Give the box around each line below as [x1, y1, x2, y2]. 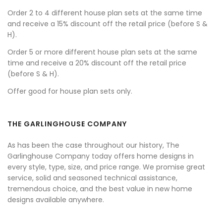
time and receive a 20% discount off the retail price [7, 58, 186, 68]
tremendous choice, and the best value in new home [7, 184, 192, 194]
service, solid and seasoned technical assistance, [7, 173, 177, 183]
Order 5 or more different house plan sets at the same [7, 47, 197, 57]
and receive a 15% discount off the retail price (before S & [7, 19, 208, 29]
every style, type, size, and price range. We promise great [7, 162, 205, 172]
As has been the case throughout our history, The [7, 140, 179, 151]
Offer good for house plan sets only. [7, 86, 132, 97]
